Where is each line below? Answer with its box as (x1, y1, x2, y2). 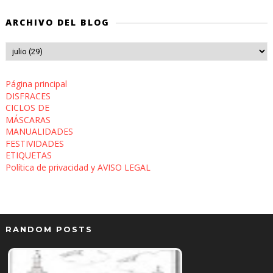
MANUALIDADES (5, 126, 73, 137)
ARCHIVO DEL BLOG (5, 16, 110, 28)
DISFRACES (5, 90, 51, 102)
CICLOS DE (5, 102, 49, 113)
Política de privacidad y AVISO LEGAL (5, 161, 151, 173)
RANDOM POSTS (5, 224, 93, 234)
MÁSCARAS (5, 113, 51, 126)
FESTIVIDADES (5, 137, 64, 149)
